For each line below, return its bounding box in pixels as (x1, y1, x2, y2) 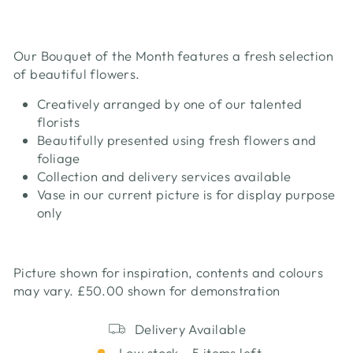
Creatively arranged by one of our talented (37, 95, 303, 113)
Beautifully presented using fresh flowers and (37, 132, 317, 149)
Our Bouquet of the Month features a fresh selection (13, 47, 334, 65)
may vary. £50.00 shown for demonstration (13, 282, 281, 299)
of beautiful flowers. (13, 65, 140, 83)
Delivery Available (134, 321, 247, 338)
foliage (37, 150, 80, 167)
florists (37, 113, 80, 131)
